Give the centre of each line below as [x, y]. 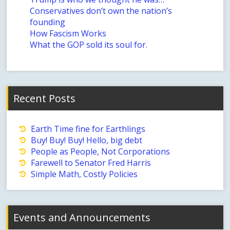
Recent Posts [45, 99]
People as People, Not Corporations [101, 152]
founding [48, 22]
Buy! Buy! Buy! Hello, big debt [87, 140]
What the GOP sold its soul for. [89, 45]
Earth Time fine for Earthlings [88, 129]
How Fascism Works [68, 34]
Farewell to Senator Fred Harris [91, 163]
